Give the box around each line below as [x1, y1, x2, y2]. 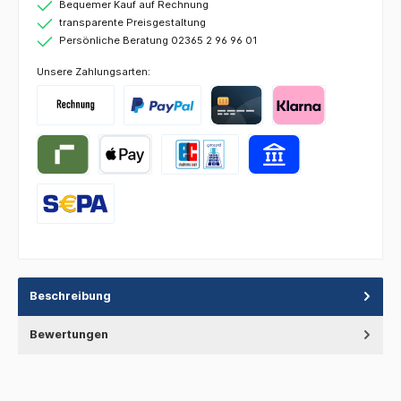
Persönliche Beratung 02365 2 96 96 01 [59, 34, 257, 47]
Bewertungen [30, 328, 108, 341]
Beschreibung [30, 289, 111, 303]
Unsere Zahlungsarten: [37, 65, 150, 79]
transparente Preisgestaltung [59, 16, 206, 30]
